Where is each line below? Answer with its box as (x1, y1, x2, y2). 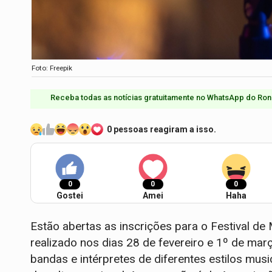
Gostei (56, 190, 83, 200)
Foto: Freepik (32, 63, 72, 72)
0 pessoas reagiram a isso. (107, 124, 216, 134)
